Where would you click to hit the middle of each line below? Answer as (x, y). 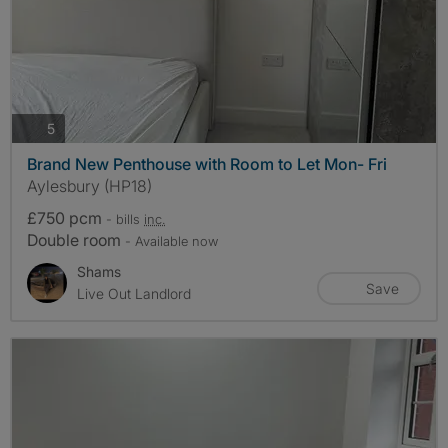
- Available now (171, 241)
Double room (76, 240)
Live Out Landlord (134, 294)
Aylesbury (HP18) (89, 186)
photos (76, 127)
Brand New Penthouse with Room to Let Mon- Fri (207, 164)
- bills (125, 219)
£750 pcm (66, 218)
